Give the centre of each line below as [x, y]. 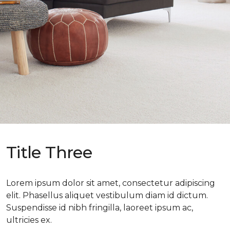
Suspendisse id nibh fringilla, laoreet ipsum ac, [100, 207]
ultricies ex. [29, 220]
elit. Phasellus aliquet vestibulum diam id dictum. [107, 195]
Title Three [49, 152]
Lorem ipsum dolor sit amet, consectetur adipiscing [111, 183]
